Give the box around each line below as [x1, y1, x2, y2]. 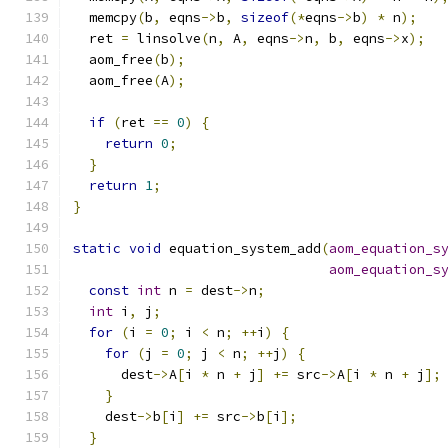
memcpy [73, 9, 137, 26]
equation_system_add [161, 240, 321, 257]
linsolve [129, 30, 201, 47]
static [73, 240, 121, 257]
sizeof [241, 9, 289, 26]
